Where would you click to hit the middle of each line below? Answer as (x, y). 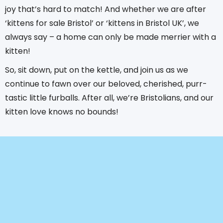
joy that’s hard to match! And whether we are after (106, 9)
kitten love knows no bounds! (62, 111)
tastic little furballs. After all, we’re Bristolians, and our (109, 98)
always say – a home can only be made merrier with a (111, 37)
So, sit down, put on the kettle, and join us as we (97, 70)
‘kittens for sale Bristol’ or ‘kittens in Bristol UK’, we (102, 23)
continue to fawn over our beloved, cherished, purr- (106, 84)
